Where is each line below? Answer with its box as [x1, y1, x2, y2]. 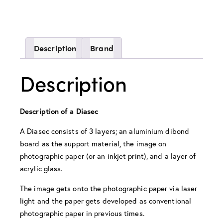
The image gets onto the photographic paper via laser [20, 183, 198, 193]
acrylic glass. [20, 163, 63, 173]
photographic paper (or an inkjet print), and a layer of [20, 150, 196, 161]
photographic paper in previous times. [20, 208, 144, 218]
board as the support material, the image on [20, 138, 167, 148]
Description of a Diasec [20, 106, 99, 116]
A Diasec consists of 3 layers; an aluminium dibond [20, 125, 190, 136]
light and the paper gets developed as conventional [20, 195, 192, 206]
